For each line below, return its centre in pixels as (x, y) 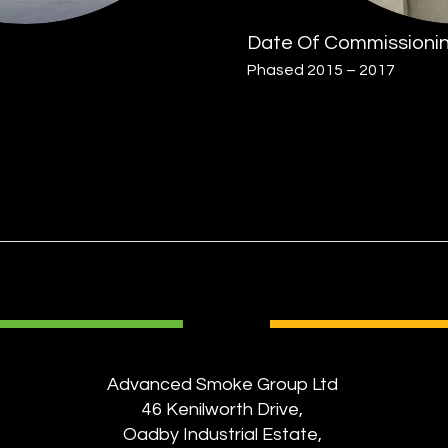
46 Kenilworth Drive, (223, 409)
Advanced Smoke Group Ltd (223, 384)
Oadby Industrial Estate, (223, 434)
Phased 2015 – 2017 (320, 70)
